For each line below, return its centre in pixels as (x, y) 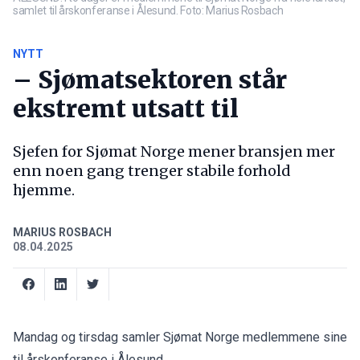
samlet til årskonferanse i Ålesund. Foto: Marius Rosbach (148, 10)
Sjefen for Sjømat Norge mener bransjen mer (174, 151)
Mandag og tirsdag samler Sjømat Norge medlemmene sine (180, 337)
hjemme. (44, 190)
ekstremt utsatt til (126, 108)
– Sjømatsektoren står (150, 79)
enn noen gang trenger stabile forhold (152, 170)
